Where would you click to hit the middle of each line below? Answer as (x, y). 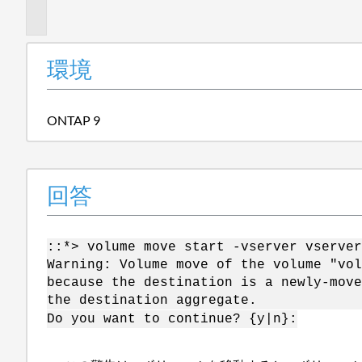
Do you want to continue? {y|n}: (172, 319)
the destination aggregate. (152, 300)
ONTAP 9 (74, 120)
